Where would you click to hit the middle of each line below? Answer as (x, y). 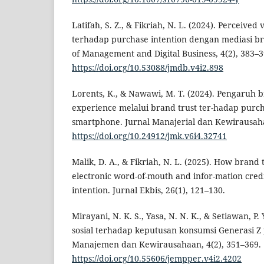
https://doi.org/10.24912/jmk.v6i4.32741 (149, 136)
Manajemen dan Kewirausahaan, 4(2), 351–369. (166, 245)
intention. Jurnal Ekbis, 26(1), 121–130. (148, 190)
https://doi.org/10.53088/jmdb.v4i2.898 (148, 68)
